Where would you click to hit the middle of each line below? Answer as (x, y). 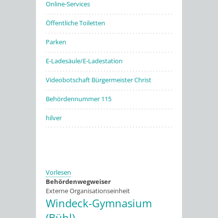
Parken (56, 42)
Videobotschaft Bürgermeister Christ (99, 80)
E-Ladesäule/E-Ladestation (84, 61)
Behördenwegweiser (78, 182)
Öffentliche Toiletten (75, 23)
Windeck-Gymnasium (99, 203)
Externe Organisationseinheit (88, 191)
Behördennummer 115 (79, 99)
